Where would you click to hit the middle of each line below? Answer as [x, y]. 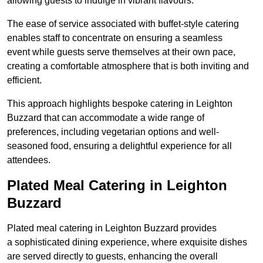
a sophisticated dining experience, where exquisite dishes [127, 242]
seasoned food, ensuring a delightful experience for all [119, 146]
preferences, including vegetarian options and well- [113, 132]
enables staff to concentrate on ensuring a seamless [115, 38]
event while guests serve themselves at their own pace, [121, 52]
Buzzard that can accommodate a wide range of [106, 118]
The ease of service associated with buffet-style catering [123, 24]
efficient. [24, 80]
